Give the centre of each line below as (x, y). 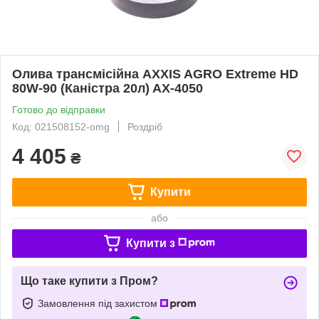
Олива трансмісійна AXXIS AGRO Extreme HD (155, 74)
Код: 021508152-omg (61, 126)
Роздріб (145, 126)
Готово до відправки (59, 109)
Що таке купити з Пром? (89, 281)
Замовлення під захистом (99, 303)
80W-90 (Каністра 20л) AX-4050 (108, 88)
